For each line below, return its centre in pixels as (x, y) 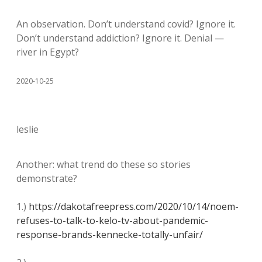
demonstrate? (47, 178)
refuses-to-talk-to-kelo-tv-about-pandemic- (112, 220)
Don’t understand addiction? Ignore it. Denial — (120, 38)
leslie (27, 129)
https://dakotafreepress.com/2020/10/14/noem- (134, 206)
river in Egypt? (48, 52)
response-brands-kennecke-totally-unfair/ (110, 235)
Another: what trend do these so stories (104, 164)
